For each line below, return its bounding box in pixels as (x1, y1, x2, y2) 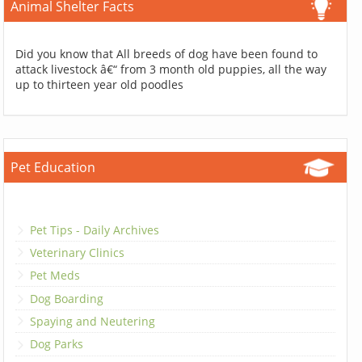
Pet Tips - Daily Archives (30, 221, 160, 238)
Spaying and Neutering (30, 314, 156, 330)
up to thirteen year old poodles (15, 77, 184, 93)
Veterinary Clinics (30, 244, 125, 260)
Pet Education (11, 158, 96, 177)
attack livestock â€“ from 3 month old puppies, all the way (15, 61, 327, 78)
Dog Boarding (30, 290, 104, 306)
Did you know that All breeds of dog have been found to (15, 46, 318, 62)
